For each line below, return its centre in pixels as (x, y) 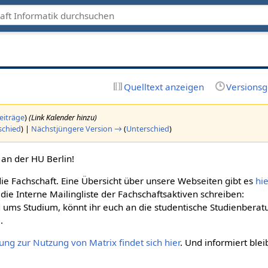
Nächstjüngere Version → (76, 128)
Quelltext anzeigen (164, 86)
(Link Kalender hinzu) (63, 117)
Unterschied (147, 128)
